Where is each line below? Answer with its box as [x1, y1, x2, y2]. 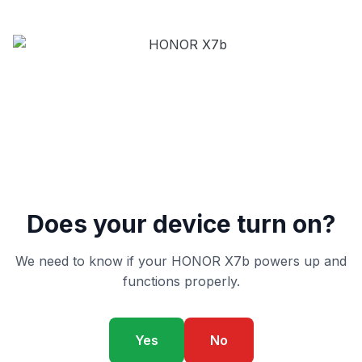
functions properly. [122, 273, 240, 289]
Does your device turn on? [27, 209, 335, 238]
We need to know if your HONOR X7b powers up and [15, 253, 347, 269]
